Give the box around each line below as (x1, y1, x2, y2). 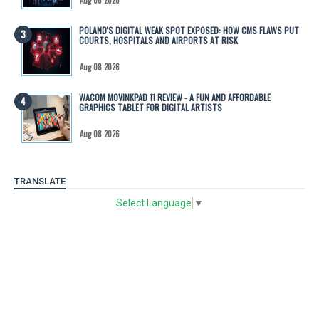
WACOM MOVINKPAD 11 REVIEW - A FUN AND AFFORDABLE (79, 90, 271, 103)
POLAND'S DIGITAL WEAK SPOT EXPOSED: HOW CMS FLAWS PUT (79, 23, 299, 36)
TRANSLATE (14, 175, 66, 187)
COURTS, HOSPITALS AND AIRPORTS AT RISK (79, 33, 238, 46)
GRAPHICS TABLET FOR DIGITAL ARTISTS (79, 100, 222, 113)
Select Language (116, 197, 192, 209)
